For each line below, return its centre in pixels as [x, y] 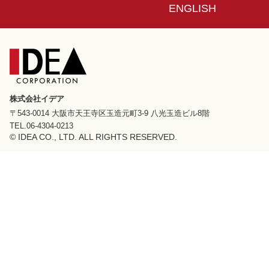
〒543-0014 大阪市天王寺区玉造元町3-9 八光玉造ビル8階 [110, 113]
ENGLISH [192, 9]
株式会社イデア [37, 99]
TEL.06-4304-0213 [41, 125]
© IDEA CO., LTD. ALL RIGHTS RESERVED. [93, 137]
